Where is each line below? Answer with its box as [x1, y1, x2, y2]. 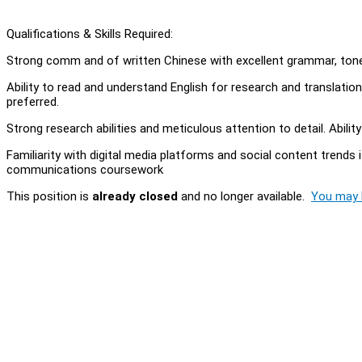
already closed [92, 188, 178, 204]
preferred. [6, 94, 59, 109]
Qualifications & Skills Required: [6, 26, 173, 41]
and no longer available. [178, 188, 311, 204]
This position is [6, 188, 92, 204]
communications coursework [6, 162, 163, 177]
